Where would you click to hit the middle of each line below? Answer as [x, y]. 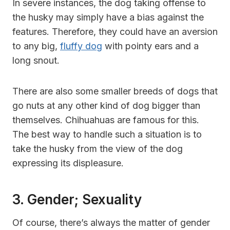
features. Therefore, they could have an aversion [115, 31]
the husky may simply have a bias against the [108, 17]
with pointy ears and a [150, 46]
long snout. [36, 60]
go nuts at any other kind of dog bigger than [106, 105]
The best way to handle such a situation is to [107, 134]
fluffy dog [81, 46]
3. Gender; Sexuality [77, 199]
